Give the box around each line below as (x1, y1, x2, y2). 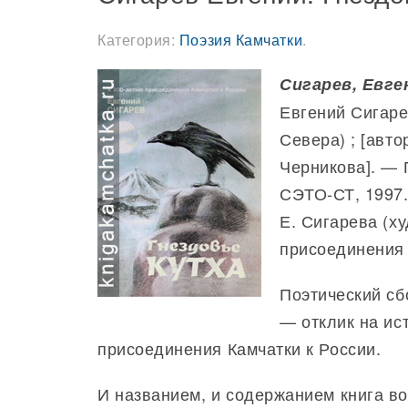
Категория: (97, 29, 179, 50)
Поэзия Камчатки (178, 29, 303, 50)
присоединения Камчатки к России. (97, 336, 382, 360)
